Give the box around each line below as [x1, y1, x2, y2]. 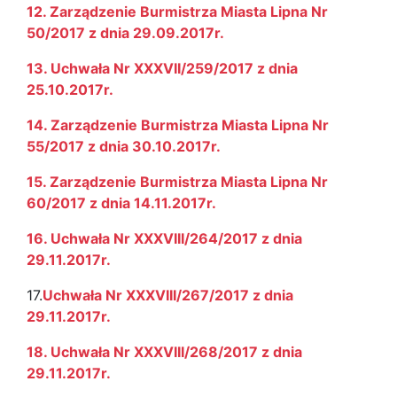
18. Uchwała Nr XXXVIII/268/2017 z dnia [27, 343, 302, 361]
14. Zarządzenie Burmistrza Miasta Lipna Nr [27, 116, 329, 134]
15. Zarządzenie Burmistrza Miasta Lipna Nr [27, 173, 328, 191]
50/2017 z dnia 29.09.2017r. [27, 24, 224, 42]
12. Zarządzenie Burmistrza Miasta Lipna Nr [27, 3, 328, 20]
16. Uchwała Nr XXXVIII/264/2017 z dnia [27, 230, 302, 247]
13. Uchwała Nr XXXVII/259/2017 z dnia [27, 59, 298, 77]
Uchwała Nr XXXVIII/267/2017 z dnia [43, 286, 293, 304]
